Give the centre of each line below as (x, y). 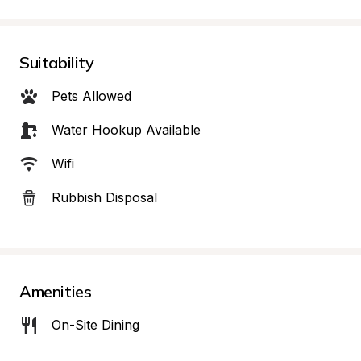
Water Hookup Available (126, 130)
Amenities (56, 291)
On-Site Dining (95, 325)
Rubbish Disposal (104, 197)
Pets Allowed (91, 96)
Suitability (57, 62)
